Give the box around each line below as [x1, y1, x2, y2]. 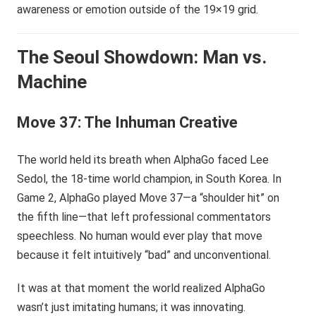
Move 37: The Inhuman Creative [17, 114, 238, 131]
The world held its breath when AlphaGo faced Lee [17, 153, 269, 166]
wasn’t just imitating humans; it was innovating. [17, 300, 246, 314]
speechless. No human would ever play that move [17, 229, 263, 243]
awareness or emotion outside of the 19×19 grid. [17, 3, 259, 16]
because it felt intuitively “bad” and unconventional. [17, 248, 272, 262]
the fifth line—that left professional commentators [17, 210, 272, 224]
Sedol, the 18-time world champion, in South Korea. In [17, 172, 282, 186]
